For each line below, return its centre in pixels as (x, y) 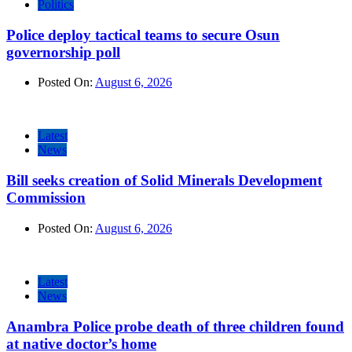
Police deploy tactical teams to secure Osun (143, 35)
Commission (46, 198)
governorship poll (63, 52)
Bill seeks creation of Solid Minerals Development (164, 181)
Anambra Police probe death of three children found (175, 326)
